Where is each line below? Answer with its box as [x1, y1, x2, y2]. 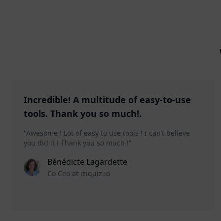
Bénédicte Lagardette [47, 156, 127, 168]
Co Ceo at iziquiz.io [47, 169, 110, 179]
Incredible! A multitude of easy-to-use [24, 94, 191, 106]
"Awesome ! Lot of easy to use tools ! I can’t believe [24, 128, 190, 138]
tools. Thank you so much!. [24, 108, 142, 120]
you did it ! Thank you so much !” [24, 138, 131, 148]
